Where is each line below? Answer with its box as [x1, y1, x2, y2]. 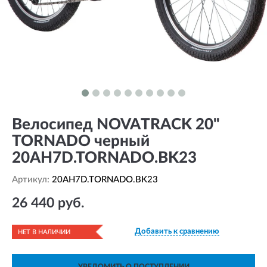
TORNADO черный [12, 133, 150, 149]
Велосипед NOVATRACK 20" [12, 117, 220, 132]
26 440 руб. [12, 196, 84, 210]
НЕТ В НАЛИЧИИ [18, 229, 70, 235]
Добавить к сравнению [135, 228, 219, 235]
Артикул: [12, 175, 52, 184]
